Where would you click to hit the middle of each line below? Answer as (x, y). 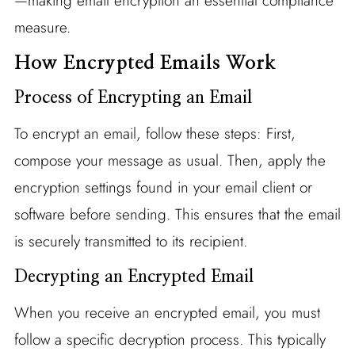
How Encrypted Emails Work (145, 63)
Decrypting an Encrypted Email (134, 276)
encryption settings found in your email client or (163, 187)
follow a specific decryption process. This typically (170, 339)
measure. (42, 27)
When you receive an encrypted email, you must (167, 312)
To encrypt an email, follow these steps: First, (155, 133)
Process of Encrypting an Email (133, 97)
